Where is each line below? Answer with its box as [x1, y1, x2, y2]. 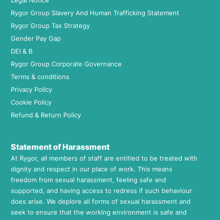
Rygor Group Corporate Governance [11, 60, 122, 68]
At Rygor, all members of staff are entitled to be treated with [11, 154, 197, 163]
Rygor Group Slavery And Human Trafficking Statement [11, 9, 179, 17]
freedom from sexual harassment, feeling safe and [11, 176, 166, 184]
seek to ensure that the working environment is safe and [11, 208, 187, 217]
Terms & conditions [11, 73, 69, 81]
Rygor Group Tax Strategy [11, 22, 90, 30]
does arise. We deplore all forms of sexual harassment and [11, 197, 191, 206]
